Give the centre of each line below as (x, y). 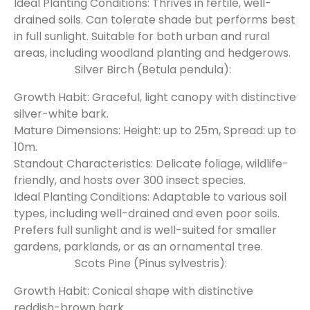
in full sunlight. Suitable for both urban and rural (142, 36)
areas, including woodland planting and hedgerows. (152, 53)
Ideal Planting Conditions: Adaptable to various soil (150, 197)
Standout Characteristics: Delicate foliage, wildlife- (151, 164)
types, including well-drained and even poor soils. (147, 213)
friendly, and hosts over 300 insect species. (130, 180)
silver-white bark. (61, 114)
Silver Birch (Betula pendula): (153, 70)
